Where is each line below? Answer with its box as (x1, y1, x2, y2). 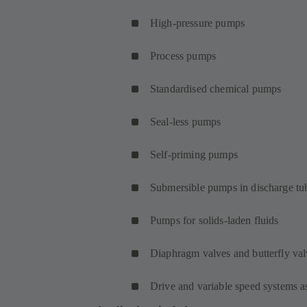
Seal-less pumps (150, 116, 221, 128)
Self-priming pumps (150, 149, 238, 161)
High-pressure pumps (150, 17, 245, 29)
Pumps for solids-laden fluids (150, 214, 279, 227)
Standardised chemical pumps (150, 83, 282, 95)
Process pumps (150, 50, 217, 62)
